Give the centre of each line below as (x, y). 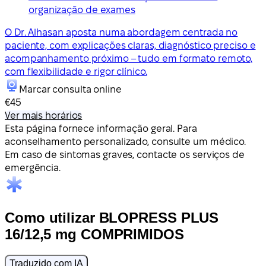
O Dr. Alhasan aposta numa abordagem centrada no (121, 32)
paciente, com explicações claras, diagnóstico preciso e (130, 45)
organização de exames (82, 9)
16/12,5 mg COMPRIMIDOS (94, 234)
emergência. (33, 167)
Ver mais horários (44, 115)
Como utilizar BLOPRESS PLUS (112, 217)
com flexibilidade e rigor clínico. (76, 71)
